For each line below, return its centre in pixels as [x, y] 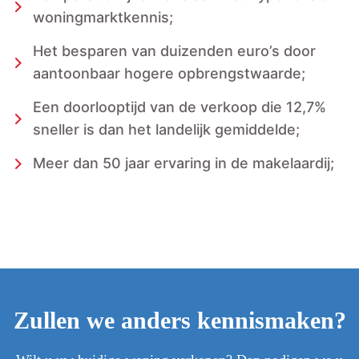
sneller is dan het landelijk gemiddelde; [166, 129]
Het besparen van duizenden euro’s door [174, 51]
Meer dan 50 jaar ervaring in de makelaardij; [184, 163]
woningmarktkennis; [103, 17]
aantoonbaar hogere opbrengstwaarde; [169, 73]
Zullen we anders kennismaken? [179, 320]
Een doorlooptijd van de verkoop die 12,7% [179, 107]
